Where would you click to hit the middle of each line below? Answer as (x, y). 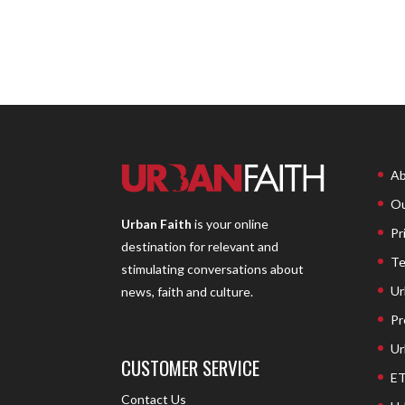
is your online (231, 223)
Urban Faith (157, 223)
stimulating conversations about (213, 268)
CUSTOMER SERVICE (191, 367)
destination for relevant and (200, 246)
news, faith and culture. (188, 291)
